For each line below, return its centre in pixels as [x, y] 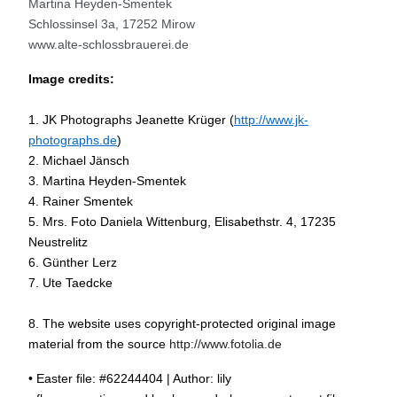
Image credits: [71, 78]
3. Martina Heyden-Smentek [107, 180]
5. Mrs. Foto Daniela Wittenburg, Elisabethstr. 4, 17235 [182, 221]
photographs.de [73, 140]
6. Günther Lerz [73, 262]
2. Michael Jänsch [79, 160]
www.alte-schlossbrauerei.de [109, 44]
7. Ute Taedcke [70, 282]
